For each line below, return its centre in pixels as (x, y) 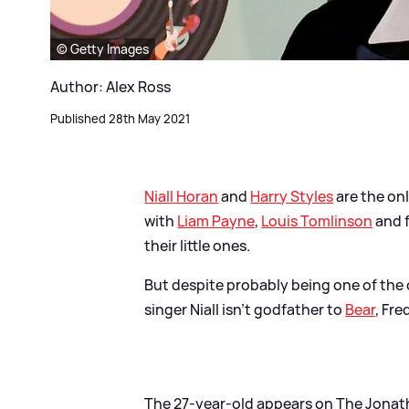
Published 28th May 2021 (120, 118)
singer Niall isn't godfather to (245, 309)
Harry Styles (292, 196)
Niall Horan (182, 196)
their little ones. (198, 245)
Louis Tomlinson (317, 220)
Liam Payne (216, 220)
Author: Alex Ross (110, 86)
